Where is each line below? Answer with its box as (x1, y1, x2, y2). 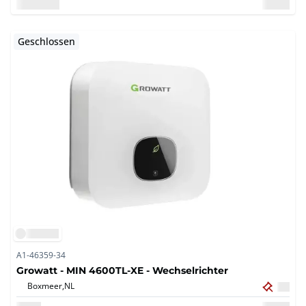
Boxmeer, (27, 280, 64, 292)
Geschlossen (18, 35, 75, 48)
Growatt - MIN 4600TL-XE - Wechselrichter (16, 264, 228, 277)
